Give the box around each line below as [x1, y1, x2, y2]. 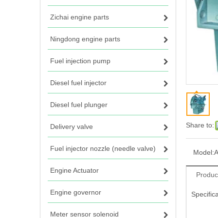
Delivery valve [50, 123, 93, 130]
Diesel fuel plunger [50, 101, 108, 109]
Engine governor [50, 188, 101, 196]
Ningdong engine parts [50, 35, 120, 43]
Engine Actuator [50, 166, 99, 174]
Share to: [186, 121, 214, 129]
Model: [193, 148, 214, 156]
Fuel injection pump [50, 57, 110, 65]
